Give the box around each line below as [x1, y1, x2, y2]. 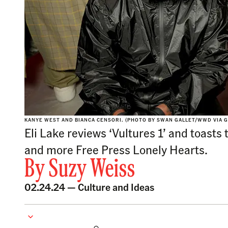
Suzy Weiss [48, 158, 135, 182]
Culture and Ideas [78, 180, 154, 193]
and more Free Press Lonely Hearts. [24, 141, 208, 157]
